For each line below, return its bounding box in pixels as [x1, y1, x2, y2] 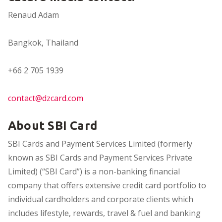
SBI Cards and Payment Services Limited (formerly [8, 138, 192, 149]
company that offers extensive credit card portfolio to [8, 179, 206, 191]
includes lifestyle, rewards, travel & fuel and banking [8, 207, 201, 219]
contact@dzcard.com [8, 92, 83, 104]
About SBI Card [8, 118, 98, 132]
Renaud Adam [8, 9, 59, 20]
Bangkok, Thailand [8, 37, 78, 48]
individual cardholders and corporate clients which [8, 193, 193, 205]
